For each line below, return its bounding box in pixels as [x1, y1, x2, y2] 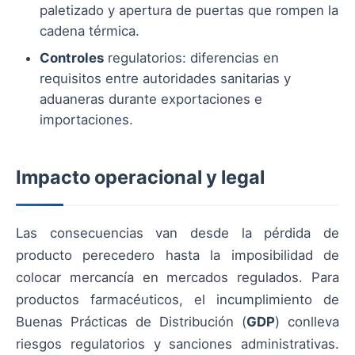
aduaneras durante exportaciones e [40, 91, 262, 108]
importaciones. [40, 112, 133, 128]
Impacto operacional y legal [16, 166, 265, 189]
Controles [40, 50, 104, 67]
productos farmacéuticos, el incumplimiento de [16, 292, 339, 308]
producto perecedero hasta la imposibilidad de [16, 247, 339, 264]
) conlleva [275, 314, 339, 330]
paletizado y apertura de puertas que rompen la [40, 2, 338, 19]
